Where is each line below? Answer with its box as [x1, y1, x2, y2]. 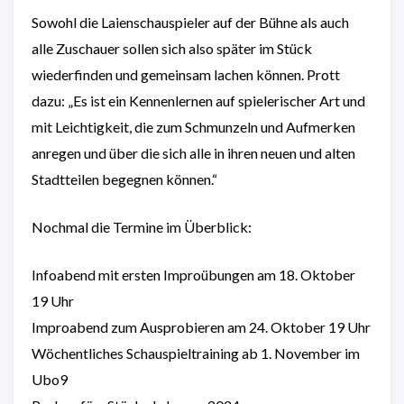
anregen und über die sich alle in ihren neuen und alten [32, 143, 355, 161]
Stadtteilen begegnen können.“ [32, 170, 217, 188]
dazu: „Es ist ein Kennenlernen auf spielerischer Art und [32, 91, 365, 109]
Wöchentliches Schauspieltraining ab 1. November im [32, 344, 360, 362]
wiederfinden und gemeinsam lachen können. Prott [32, 65, 340, 83]
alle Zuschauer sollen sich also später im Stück [32, 39, 312, 57]
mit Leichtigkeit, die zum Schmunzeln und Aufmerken [32, 117, 355, 135]
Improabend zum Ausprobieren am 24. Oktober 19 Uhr [32, 317, 371, 335]
